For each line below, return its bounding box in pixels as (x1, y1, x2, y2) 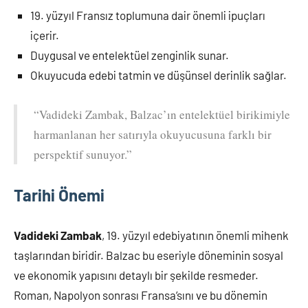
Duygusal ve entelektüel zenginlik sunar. (30, 47, 229, 62)
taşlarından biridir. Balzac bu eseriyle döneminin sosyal (14, 247, 283, 262)
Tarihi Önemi (14, 184, 104, 205)
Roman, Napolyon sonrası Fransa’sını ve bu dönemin (14, 287, 267, 302)
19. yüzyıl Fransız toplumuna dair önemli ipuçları (30, 8, 265, 22)
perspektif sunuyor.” (34, 146, 132, 162)
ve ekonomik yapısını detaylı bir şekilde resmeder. (14, 267, 258, 282)
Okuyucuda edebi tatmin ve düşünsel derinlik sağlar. (30, 67, 287, 82)
